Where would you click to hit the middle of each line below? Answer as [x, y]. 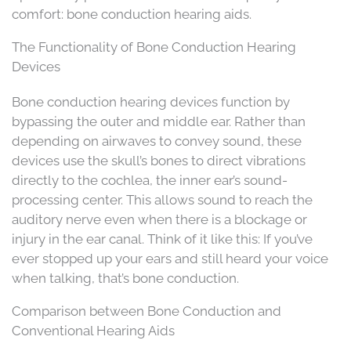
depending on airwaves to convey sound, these [157, 141]
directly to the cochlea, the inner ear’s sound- [150, 180]
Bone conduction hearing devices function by [151, 101]
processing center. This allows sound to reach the [162, 199]
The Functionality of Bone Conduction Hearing [154, 47]
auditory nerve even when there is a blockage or [159, 219]
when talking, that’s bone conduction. [125, 278]
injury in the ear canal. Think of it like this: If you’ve [162, 239]
